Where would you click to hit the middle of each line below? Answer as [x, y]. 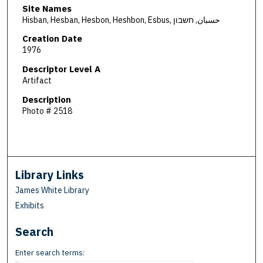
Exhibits [30, 206]
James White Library [53, 190]
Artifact [37, 81]
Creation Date [52, 39]
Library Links [50, 175]
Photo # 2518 [47, 111]
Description [46, 99]
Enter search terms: [50, 253]
